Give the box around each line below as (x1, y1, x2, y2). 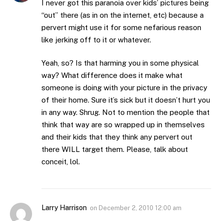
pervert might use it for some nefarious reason (41, 23, 201, 32)
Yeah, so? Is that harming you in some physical (41, 59, 199, 68)
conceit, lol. (41, 157, 80, 166)
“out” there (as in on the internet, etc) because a (41, 10, 204, 19)
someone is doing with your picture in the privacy (41, 83, 207, 92)
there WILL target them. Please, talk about (41, 145, 188, 154)
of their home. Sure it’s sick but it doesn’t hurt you (41, 96, 210, 105)
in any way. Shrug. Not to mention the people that (41, 108, 210, 117)
